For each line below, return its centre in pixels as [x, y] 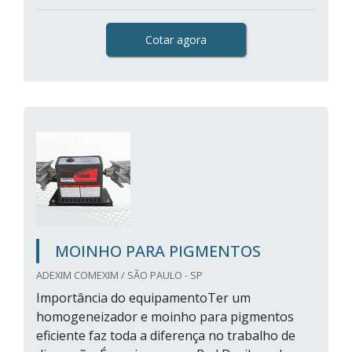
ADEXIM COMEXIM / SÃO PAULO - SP [119, 275]
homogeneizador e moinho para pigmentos [165, 317]
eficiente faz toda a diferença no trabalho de [166, 335]
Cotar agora [176, 40]
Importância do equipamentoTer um [143, 298]
